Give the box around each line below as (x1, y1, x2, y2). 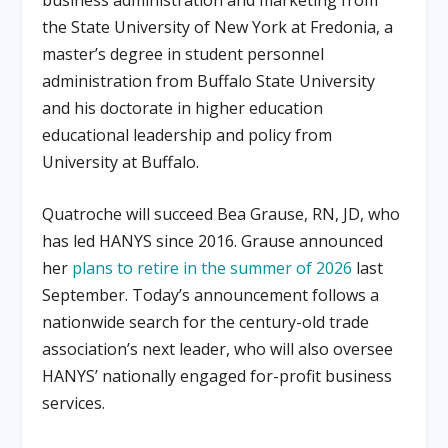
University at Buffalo (42, 150, 197, 173)
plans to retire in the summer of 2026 (72, 257, 353, 280)
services (42, 392, 103, 415)
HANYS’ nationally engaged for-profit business (42, 365, 393, 388)
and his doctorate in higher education (42, 96, 324, 119)
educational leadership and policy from (42, 123, 333, 146)
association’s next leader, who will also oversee (42, 338, 394, 361)
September (42, 284, 126, 307)
